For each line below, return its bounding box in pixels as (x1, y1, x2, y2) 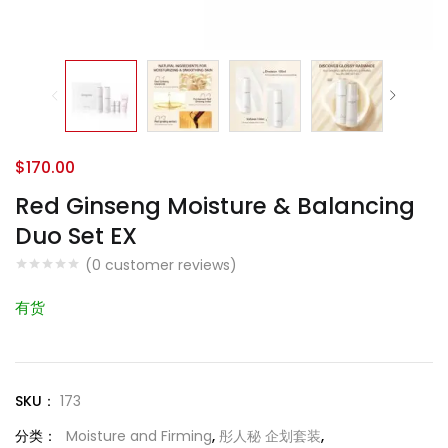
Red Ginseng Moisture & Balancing (15, 190, 415, 222)
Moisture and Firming (66, 426, 212, 446)
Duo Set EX (15, 220, 137, 252)
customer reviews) (101, 255, 237, 276)
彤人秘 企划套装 (219, 426, 321, 446)
